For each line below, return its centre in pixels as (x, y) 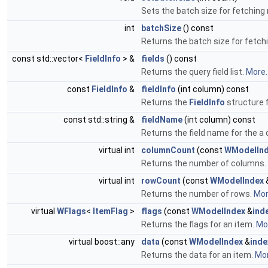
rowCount (161, 181)
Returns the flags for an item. (199, 224)
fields (153, 59)
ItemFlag (110, 211)
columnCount (168, 150)
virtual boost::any (103, 242)
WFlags (71, 211)
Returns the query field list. (194, 72)
